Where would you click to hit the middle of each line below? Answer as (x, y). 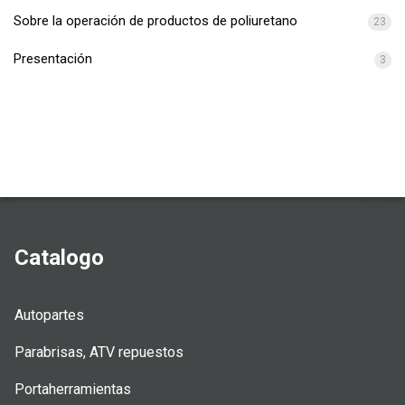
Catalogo (59, 257)
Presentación (53, 58)
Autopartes (49, 315)
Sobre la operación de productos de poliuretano (155, 20)
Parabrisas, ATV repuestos (99, 352)
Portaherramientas (73, 389)
